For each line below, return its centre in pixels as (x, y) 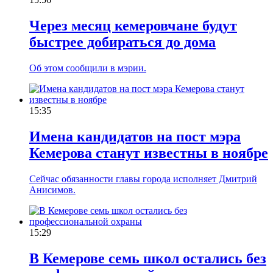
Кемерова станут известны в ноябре (149, 153)
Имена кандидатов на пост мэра (135, 136)
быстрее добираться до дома (122, 42)
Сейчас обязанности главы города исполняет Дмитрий (143, 179)
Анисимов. (52, 190)
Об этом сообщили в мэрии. (88, 68)
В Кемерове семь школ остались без (148, 258)
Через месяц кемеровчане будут (133, 26)
